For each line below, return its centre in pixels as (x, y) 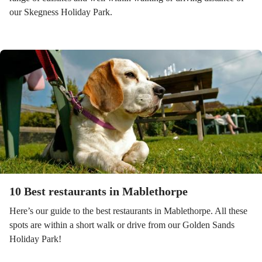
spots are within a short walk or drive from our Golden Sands (122, 225)
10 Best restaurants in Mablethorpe (99, 191)
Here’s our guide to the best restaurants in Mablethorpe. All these (128, 211)
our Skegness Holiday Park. (61, 12)
